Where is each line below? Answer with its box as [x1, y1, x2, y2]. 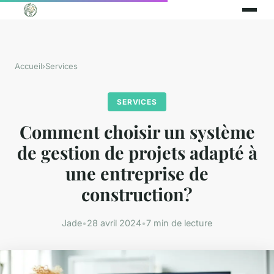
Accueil [15, 61, 42, 71]
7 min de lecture [146, 218, 212, 229]
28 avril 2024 [87, 218, 141, 229]
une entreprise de [65, 161, 209, 185]
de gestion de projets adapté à [17, 141, 257, 165]
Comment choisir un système [19, 120, 255, 144]
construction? [81, 182, 193, 206]
